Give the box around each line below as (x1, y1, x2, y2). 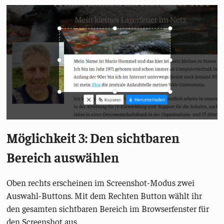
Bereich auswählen (6, 148, 119, 166)
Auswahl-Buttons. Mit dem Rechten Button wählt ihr (6, 189, 202, 201)
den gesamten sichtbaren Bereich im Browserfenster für (6, 202, 209, 214)
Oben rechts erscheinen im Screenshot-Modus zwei (6, 176, 195, 188)
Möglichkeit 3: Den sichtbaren (6, 129, 180, 146)
